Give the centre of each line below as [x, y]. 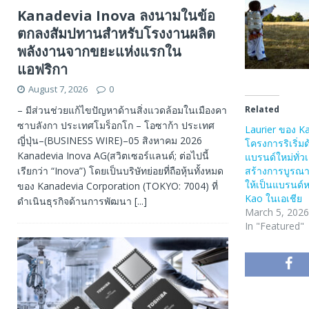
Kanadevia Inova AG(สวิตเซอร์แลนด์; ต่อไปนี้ [113, 155]
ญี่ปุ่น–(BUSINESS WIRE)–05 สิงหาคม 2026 [110, 140]
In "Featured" [274, 226]
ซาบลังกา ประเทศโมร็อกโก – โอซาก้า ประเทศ [116, 125]
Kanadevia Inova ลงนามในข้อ [116, 15]
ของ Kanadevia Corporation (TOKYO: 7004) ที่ [118, 186]
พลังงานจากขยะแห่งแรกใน [99, 51]
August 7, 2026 [58, 89]
